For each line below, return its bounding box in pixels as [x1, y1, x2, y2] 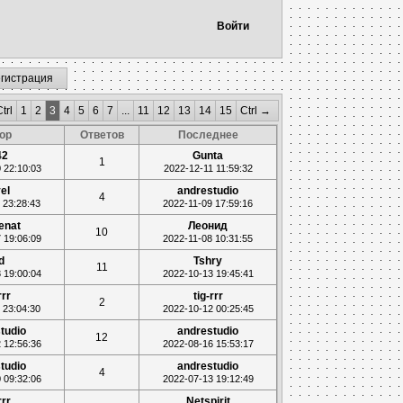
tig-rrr [193, 290, 223, 302]
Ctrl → [239, 104, 271, 117]
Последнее [177, 129, 238, 141]
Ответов [79, 129, 124, 141]
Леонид [188, 219, 228, 232]
